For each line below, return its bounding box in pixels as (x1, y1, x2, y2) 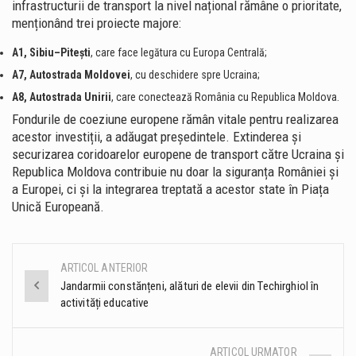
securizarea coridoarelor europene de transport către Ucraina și (12, 146, 344, 163)
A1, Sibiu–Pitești (12, 46, 91, 60)
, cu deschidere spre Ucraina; (130, 68, 260, 82)
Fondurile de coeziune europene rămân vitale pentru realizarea (12, 111, 339, 128)
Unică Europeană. (12, 199, 104, 215)
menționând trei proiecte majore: (12, 14, 181, 31)
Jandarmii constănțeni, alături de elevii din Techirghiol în (60, 279, 319, 294)
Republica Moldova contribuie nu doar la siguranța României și (12, 164, 339, 180)
